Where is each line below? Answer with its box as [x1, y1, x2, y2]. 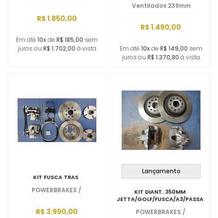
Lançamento [142, 167, 181, 175]
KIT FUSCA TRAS [33, 173, 78, 181]
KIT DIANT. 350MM [134, 188, 185, 196]
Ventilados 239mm [131, 1, 191, 10]
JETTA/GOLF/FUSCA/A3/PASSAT [117, 195, 207, 203]
